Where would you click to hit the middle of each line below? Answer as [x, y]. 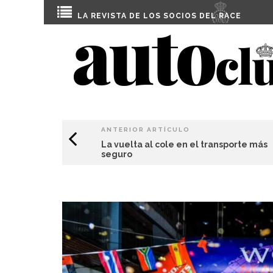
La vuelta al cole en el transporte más [184, 144]
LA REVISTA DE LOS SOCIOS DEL [148, 16]
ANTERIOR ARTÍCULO [146, 129]
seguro [117, 154]
